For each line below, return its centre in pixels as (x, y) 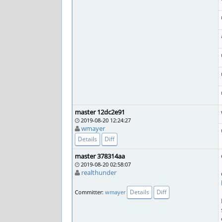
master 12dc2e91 (100, 112)
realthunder (99, 172)
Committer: (90, 192)
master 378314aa (100, 156)
